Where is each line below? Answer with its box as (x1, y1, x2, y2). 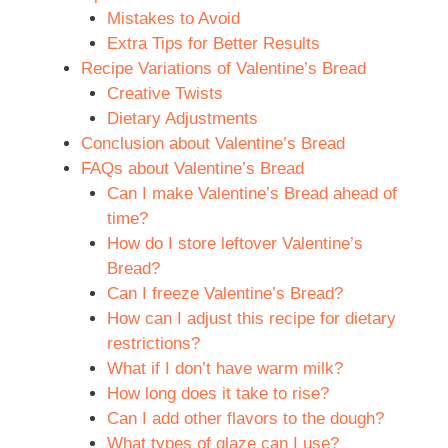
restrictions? (106, 333, 200, 353)
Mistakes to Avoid (106, 8, 240, 28)
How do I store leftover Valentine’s (106, 233, 363, 253)
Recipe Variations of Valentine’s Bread (81, 58, 366, 78)
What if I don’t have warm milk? (106, 358, 343, 378)
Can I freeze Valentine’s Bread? (106, 283, 343, 303)
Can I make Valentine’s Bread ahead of (106, 183, 397, 203)
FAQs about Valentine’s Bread (81, 158, 304, 178)
